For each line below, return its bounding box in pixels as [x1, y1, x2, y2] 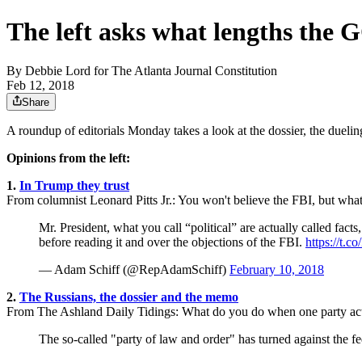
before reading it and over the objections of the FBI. [39, 235, 305, 250]
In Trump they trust [19, 179, 129, 193]
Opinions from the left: [6, 151, 130, 166]
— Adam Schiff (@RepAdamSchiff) [39, 263, 229, 277]
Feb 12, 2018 [6, 78, 74, 93]
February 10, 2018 [229, 263, 324, 277]
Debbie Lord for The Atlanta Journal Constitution [25, 64, 277, 78]
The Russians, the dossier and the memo [19, 290, 238, 305]
